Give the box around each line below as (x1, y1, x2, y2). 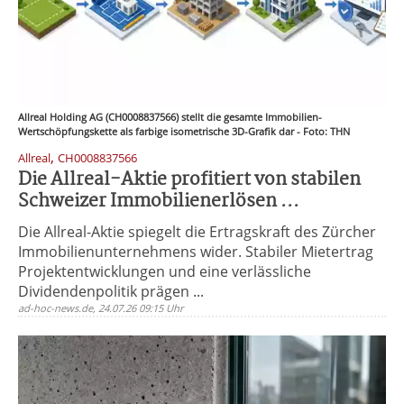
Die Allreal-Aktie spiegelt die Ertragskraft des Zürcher (18, 222, 376, 242)
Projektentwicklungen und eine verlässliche (18, 262, 311, 281)
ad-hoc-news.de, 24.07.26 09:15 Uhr (18, 301, 184, 315)
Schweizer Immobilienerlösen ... (18, 187, 299, 216)
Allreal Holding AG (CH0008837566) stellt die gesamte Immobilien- (18, 110, 322, 124)
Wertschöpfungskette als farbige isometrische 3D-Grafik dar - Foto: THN (18, 124, 350, 138)
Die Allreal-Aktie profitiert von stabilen (18, 165, 361, 195)
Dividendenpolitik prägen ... (18, 281, 204, 301)
